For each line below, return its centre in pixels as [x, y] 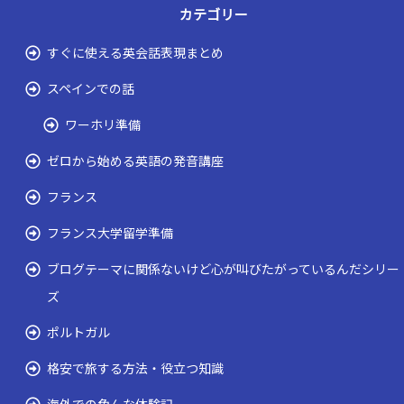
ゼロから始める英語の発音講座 [135, 161]
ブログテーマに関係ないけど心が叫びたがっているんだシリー [223, 269]
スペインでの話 [91, 88]
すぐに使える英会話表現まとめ [135, 52]
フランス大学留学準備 [110, 233]
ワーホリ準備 [103, 124]
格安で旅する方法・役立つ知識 [135, 368]
